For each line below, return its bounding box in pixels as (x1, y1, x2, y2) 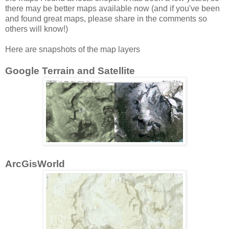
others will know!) (5, 25, 68, 34)
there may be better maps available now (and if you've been (5, 4, 220, 13)
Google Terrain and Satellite (5, 65, 135, 77)
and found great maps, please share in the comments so (5, 14, 207, 24)
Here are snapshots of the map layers (5, 45, 140, 54)
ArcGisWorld (5, 158, 65, 170)
